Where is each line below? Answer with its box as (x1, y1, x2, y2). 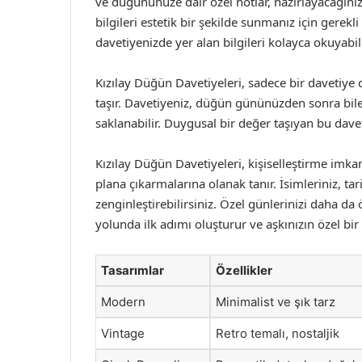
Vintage (101, 326, 145, 341)
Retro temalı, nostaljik (216, 326, 339, 341)
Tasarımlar (101, 263, 164, 278)
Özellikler (216, 263, 272, 278)
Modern (101, 294, 145, 309)
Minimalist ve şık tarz (216, 294, 335, 309)
